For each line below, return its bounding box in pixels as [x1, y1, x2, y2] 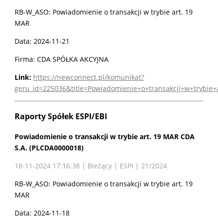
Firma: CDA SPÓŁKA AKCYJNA [15, 54, 109, 64]
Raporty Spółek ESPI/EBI [15, 110, 107, 122]
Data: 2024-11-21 [15, 36, 70, 46]
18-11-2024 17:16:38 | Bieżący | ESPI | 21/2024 [15, 161, 167, 170]
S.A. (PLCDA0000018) [15, 143, 84, 152]
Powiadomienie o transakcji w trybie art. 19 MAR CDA [15, 131, 195, 141]
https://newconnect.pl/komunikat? [33, 73, 144, 82]
